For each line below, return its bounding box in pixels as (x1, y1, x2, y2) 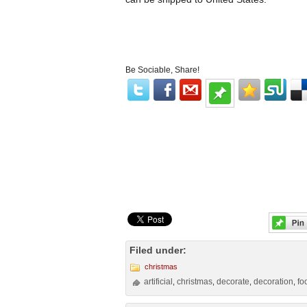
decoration (254, 277, 294, 286)
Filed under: (130, 245, 186, 256)
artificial (144, 277, 173, 286)
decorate (217, 277, 250, 286)
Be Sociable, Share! (125, 65, 199, 75)
